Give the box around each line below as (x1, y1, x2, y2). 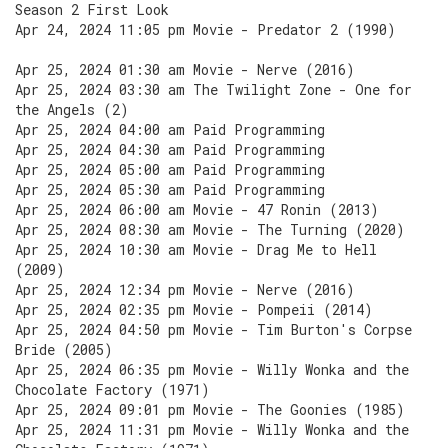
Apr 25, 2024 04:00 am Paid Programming (15, 120, 325, 139)
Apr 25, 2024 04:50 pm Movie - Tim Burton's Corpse (15, 320, 412, 339)
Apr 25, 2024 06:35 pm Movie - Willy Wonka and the (15, 360, 409, 379)
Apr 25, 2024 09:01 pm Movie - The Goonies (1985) (15, 400, 405, 419)
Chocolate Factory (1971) (15, 380, 210, 399)
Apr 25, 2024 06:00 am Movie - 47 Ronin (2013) (15, 200, 379, 219)
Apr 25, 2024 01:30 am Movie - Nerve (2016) (15, 60, 355, 79)
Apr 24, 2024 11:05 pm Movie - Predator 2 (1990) (15, 20, 396, 39)
